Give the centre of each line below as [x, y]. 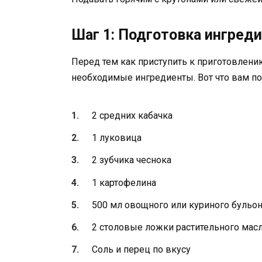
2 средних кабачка [132, 116]
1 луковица [117, 138]
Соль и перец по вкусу [142, 250]
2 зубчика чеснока [132, 160]
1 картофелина [124, 182]
